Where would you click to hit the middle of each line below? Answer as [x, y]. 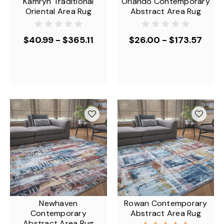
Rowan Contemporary [166, 203]
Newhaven [58, 203]
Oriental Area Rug [58, 11]
